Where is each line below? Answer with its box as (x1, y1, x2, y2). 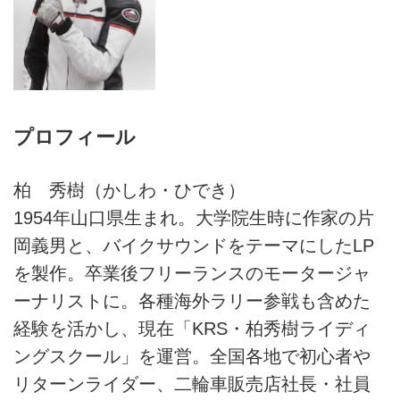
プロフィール (13, 125, 136, 148)
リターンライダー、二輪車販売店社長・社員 (13, 373, 371, 394)
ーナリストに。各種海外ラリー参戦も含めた (13, 290, 371, 311)
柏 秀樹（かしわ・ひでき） (13, 179, 263, 200)
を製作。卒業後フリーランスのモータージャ (13, 262, 371, 283)
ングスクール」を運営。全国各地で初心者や (13, 346, 371, 366)
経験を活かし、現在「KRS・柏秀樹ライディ (13, 318, 371, 338)
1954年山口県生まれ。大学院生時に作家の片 (13, 207, 374, 228)
